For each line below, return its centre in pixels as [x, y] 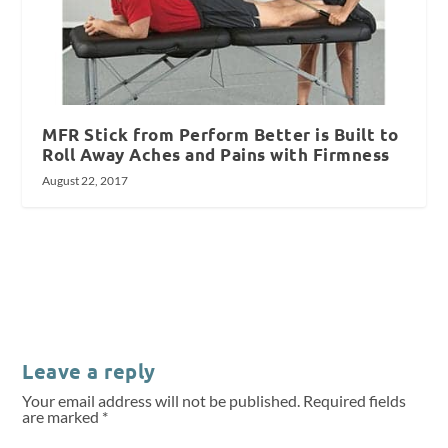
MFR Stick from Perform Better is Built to [220, 135]
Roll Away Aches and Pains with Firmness [216, 155]
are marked [62, 417]
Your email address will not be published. [161, 401]
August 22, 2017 [85, 181]
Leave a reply [89, 371]
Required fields [355, 401]
